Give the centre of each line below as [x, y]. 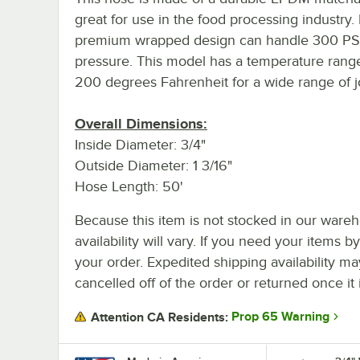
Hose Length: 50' [129, 186]
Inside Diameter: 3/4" [140, 144]
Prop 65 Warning [280, 317]
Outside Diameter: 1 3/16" [153, 165]
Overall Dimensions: [141, 123]
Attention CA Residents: [160, 317]
